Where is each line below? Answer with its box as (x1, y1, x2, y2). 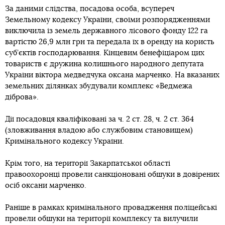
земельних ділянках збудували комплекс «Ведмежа (5, 82, 192, 90)
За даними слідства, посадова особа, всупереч (5, 5, 174, 13)
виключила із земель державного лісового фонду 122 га (5, 27, 208, 35)
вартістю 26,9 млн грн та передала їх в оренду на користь (5, 38, 214, 46)
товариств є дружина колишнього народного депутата (5, 60, 204, 68)
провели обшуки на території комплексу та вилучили (5, 215, 198, 222)
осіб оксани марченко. (5, 182, 86, 189)
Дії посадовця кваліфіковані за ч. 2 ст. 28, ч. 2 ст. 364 (5, 116, 194, 123)
